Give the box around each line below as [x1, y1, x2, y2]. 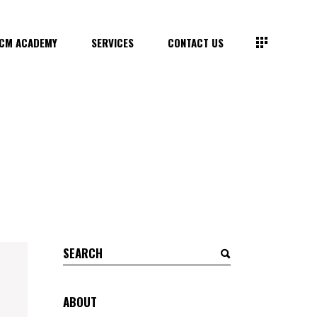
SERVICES [91, 34, 134, 50]
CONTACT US [168, 34, 224, 50]
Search [62, 243, 93, 256]
